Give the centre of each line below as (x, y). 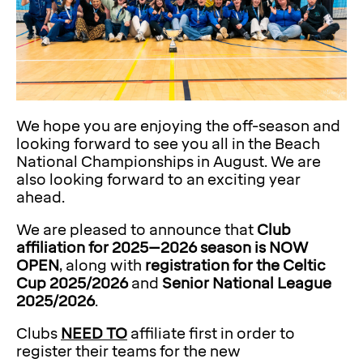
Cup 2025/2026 (72, 284)
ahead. (41, 198)
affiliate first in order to (211, 334)
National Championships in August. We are (169, 162)
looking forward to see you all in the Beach (168, 145)
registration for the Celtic (235, 266)
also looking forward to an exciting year (158, 180)
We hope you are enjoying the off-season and (178, 127)
